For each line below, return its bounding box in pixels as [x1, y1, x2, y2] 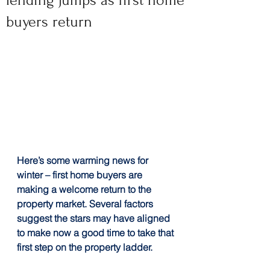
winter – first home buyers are [17, 168, 145, 181]
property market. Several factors [17, 197, 155, 210]
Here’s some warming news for [17, 154, 151, 166]
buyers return [6, 13, 92, 30]
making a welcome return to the [17, 183, 154, 195]
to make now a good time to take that [17, 226, 176, 239]
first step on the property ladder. [17, 240, 152, 253]
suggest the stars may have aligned [17, 212, 172, 224]
